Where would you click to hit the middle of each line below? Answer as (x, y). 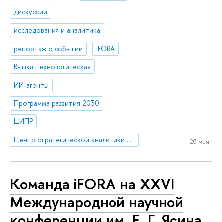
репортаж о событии (49, 48)
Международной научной (97, 201)
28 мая (199, 141)
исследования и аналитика (57, 30)
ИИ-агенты (31, 85)
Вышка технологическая (53, 66)
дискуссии (31, 12)
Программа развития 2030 (57, 103)
